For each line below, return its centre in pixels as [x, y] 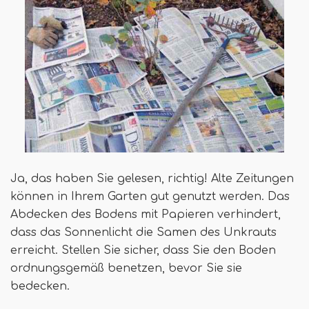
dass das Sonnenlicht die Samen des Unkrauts [143, 233]
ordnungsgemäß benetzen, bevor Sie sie [126, 269]
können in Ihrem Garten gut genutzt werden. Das [150, 197]
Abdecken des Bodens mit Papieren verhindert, [146, 215]
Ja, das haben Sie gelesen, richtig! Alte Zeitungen [152, 179]
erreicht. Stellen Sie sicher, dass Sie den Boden [143, 251]
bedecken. [40, 287]
